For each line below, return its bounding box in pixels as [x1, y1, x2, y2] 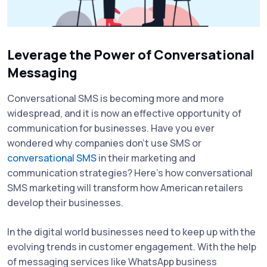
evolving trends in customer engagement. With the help [7, 240, 256, 253]
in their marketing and [97, 151, 195, 164]
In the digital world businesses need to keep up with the [7, 225, 256, 238]
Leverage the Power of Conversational [7, 45, 254, 64]
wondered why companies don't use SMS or [7, 136, 201, 150]
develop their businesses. [7, 195, 123, 209]
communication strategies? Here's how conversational [7, 166, 253, 179]
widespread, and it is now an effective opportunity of [7, 106, 241, 120]
